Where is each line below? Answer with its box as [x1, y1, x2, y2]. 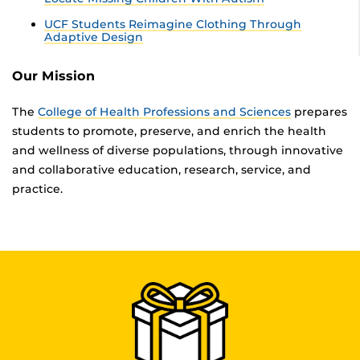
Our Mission [12, 68, 95, 84]
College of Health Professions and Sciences [38, 104, 291, 120]
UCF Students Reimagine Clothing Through [44, 17, 301, 32]
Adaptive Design [44, 30, 143, 45]
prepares [291, 104, 347, 120]
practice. [12, 182, 63, 197]
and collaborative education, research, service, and [12, 162, 311, 178]
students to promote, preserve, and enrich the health [12, 124, 326, 139]
